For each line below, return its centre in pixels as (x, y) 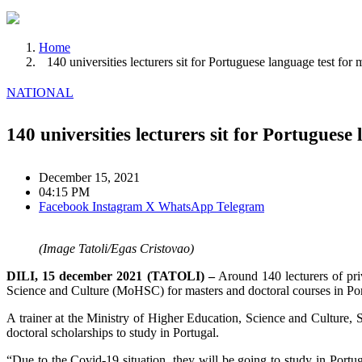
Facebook (64, 207)
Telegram (240, 207)
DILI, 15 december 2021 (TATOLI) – (111, 276)
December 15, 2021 (89, 178)
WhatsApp (186, 207)
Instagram (117, 207)
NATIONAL (40, 92)
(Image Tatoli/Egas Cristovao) (116, 249)
